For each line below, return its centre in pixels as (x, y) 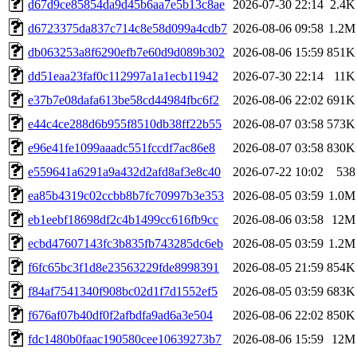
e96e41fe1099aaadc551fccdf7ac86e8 (122, 147)
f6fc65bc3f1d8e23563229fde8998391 (124, 267)
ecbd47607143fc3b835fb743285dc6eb (126, 243)
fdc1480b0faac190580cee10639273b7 (125, 339)
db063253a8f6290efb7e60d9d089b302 (126, 52)
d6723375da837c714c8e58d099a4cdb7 (127, 28)
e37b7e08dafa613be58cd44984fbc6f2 (124, 100)
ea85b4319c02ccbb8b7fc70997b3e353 (126, 195)
